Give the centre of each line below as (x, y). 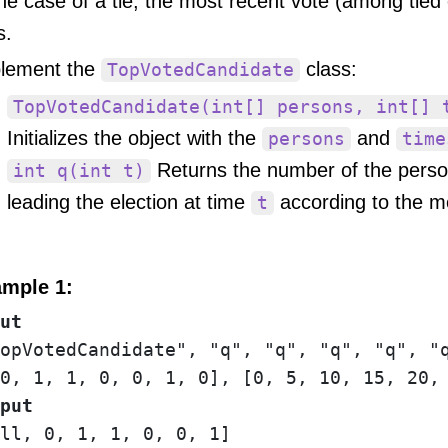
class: (328, 69)
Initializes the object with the (134, 138)
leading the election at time (129, 202)
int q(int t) (79, 171)
